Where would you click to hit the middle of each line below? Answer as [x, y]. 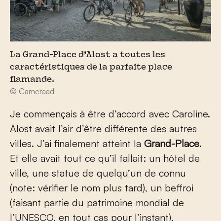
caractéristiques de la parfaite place [91, 67]
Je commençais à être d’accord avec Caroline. [110, 113]
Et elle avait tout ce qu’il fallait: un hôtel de [105, 158]
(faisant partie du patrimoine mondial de [97, 202]
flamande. [32, 80]
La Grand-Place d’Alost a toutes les [88, 55]
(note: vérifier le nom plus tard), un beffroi [102, 187]
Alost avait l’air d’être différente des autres [103, 128]
